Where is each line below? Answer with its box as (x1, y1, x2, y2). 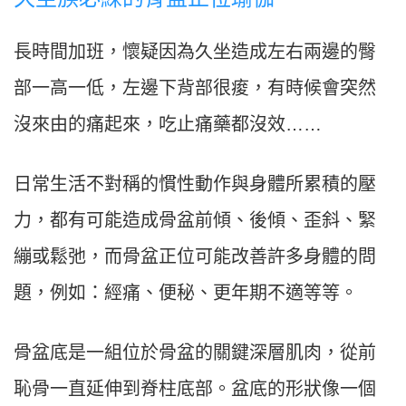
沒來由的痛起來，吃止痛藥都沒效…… (14, 113, 322, 134)
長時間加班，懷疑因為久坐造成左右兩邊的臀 (14, 41, 376, 62)
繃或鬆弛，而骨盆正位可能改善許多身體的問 (14, 246, 376, 266)
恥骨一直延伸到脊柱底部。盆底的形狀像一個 (14, 378, 376, 399)
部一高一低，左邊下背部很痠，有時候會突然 (14, 77, 376, 98)
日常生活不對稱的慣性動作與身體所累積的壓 (14, 173, 376, 194)
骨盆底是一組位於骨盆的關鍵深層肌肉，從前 (14, 342, 376, 362)
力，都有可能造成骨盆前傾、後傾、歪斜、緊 (14, 209, 376, 230)
